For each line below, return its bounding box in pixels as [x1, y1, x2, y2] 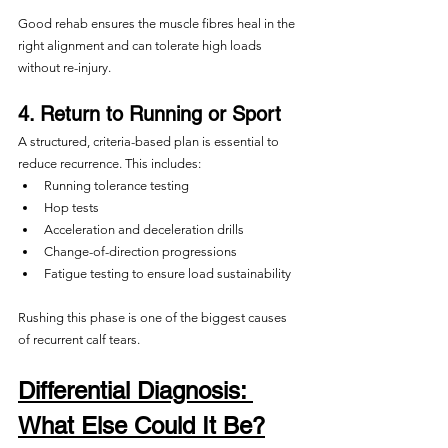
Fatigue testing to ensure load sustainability [44, 266, 291, 281]
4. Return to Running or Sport [18, 102, 281, 126]
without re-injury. [18, 60, 111, 75]
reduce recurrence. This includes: [18, 156, 201, 171]
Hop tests [44, 200, 99, 215]
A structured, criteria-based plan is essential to [18, 134, 282, 149]
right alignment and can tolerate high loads [18, 38, 265, 53]
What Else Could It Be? [18, 412, 265, 439]
